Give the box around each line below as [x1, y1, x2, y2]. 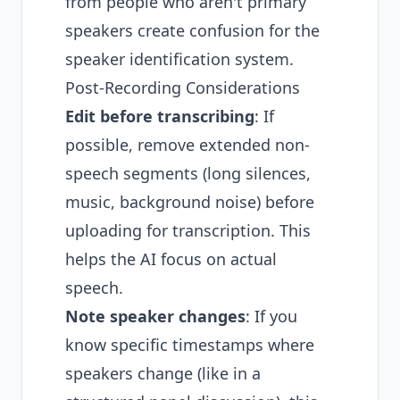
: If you [246, 305, 297, 327]
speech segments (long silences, [65, 162, 311, 184]
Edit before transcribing [65, 105, 254, 127]
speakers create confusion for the [65, 20, 320, 41]
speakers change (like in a [65, 362, 261, 384]
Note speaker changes [65, 305, 246, 327]
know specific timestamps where [65, 334, 314, 355]
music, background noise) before [65, 191, 314, 212]
